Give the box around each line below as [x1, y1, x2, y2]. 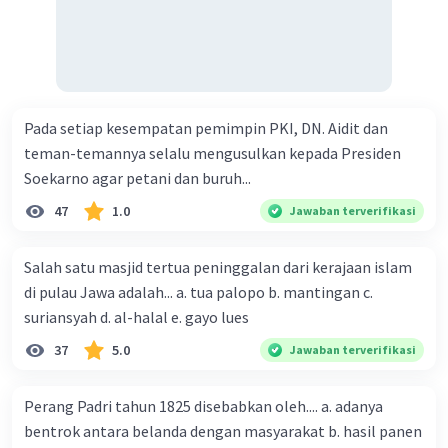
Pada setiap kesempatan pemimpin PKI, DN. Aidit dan [24, 118, 388, 139]
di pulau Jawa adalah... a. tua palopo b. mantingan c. [24, 282, 176, 303]
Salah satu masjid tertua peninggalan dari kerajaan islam [24, 257, 412, 278]
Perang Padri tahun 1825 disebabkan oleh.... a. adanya [24, 396, 383, 417]
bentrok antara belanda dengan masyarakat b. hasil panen [24, 421, 422, 442]
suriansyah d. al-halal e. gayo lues [171, 307, 249, 328]
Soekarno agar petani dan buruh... [24, 168, 251, 189]
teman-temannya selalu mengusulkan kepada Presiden [24, 143, 401, 164]
